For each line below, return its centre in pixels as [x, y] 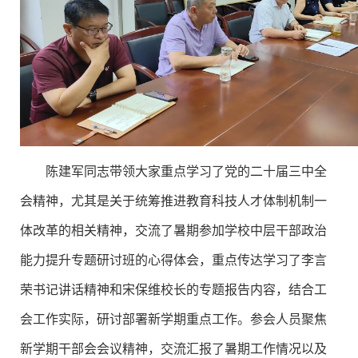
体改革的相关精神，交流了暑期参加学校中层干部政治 [173, 229]
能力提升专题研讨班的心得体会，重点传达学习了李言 [173, 259]
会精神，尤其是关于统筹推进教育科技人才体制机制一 [173, 200]
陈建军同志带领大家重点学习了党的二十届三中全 [186, 170]
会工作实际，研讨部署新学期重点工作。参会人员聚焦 [173, 318]
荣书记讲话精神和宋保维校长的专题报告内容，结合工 [173, 288]
